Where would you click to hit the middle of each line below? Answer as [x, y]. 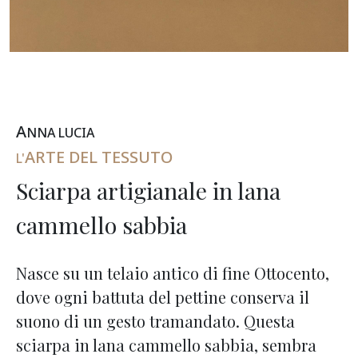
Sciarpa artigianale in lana [148, 190]
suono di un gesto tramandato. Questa [155, 321]
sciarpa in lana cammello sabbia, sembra [166, 345]
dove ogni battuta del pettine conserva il [163, 297]
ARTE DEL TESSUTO [99, 157]
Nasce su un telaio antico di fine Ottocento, [173, 273]
